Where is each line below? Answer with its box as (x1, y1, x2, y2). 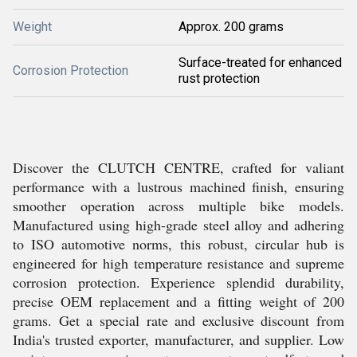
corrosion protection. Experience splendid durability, (13, 273, 344, 292)
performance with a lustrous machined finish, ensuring (13, 177, 344, 196)
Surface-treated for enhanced (178, 55, 342, 70)
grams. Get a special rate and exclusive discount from (13, 311, 344, 330)
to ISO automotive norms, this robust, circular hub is (13, 234, 344, 253)
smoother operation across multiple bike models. (13, 196, 344, 215)
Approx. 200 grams (178, 19, 284, 34)
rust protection (178, 71, 260, 86)
